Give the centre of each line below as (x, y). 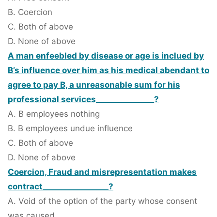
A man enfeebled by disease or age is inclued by (106, 56)
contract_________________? (61, 187)
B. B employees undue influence (70, 129)
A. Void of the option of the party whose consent (102, 201)
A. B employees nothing (54, 114)
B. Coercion (30, 12)
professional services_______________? (83, 100)
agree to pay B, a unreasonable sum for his (94, 85)
